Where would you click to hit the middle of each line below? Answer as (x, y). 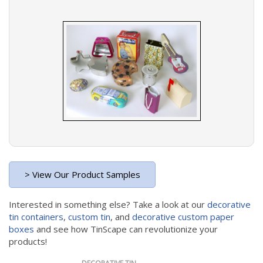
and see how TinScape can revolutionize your (126, 229)
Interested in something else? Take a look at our (108, 204)
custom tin (89, 217)
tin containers (36, 217)
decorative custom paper (182, 217)
